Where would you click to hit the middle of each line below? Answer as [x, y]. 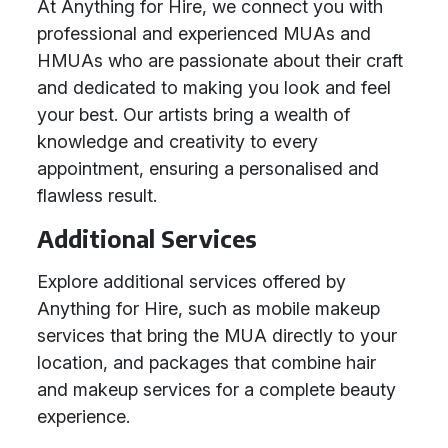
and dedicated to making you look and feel [214, 87]
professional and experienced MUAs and [204, 33]
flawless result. [97, 195]
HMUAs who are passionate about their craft [220, 60]
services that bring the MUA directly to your [217, 335]
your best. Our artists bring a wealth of [193, 114]
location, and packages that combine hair [206, 362]
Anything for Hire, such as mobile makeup [208, 308]
